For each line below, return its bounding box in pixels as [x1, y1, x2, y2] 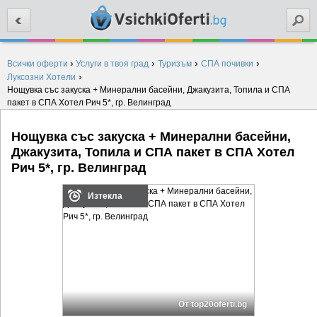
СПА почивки [201, 59, 253, 69]
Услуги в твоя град [76, 59, 149, 69]
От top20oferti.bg [178, 299, 248, 310]
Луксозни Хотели [7, 72, 76, 82]
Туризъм [158, 59, 192, 69]
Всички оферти [7, 59, 68, 69]
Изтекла [88, 191, 123, 202]
